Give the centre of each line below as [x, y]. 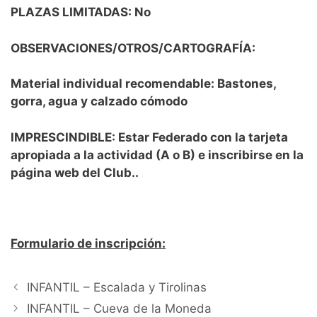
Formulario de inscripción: [88, 244]
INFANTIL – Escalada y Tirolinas [117, 288]
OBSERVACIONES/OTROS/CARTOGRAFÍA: [133, 48]
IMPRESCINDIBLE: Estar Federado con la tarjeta [149, 137]
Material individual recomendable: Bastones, [143, 84]
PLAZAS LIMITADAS [69, 12]
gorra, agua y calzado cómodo [99, 102]
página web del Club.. [75, 172]
